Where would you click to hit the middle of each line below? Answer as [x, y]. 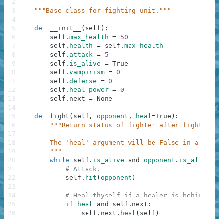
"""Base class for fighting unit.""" [103, 11]
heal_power [89, 90]
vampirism [87, 72]
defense [83, 81]
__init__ [66, 28]
